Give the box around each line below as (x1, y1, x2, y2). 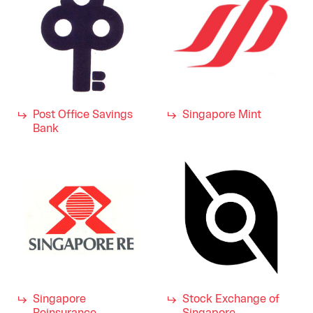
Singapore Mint (182, 110, 261, 120)
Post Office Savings (33, 110, 133, 120)
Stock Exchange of (182, 294, 279, 305)
